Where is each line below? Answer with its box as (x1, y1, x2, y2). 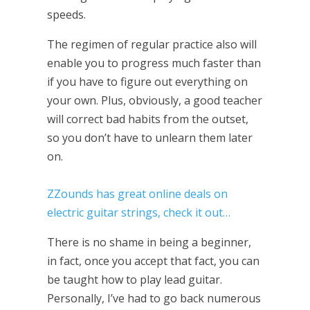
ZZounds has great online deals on (46, 186, 228, 202)
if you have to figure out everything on (46, 74, 248, 90)
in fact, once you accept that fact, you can (46, 253, 259, 269)
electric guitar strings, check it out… (46, 205, 230, 221)
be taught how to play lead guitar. (46, 272, 222, 288)
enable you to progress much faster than (46, 55, 261, 71)
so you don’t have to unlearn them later (46, 130, 253, 146)
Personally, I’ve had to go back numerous (46, 291, 261, 307)
